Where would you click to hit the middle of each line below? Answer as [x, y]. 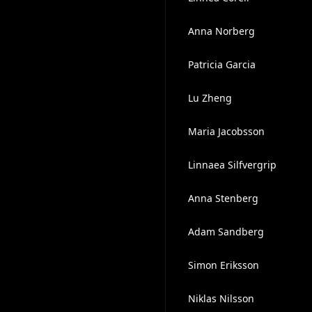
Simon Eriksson [223, 265]
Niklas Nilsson [221, 298]
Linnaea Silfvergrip [232, 165]
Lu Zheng [210, 98]
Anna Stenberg [223, 198]
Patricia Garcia [221, 64]
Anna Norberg [221, 31]
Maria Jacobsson [226, 131]
